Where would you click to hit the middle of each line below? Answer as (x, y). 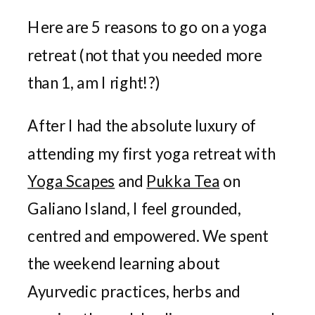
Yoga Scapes (71, 180)
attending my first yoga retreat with (152, 153)
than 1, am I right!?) (94, 82)
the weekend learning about (124, 263)
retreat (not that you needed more (145, 54)
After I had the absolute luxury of (142, 125)
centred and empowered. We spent (148, 235)
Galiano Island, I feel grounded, (134, 208)
